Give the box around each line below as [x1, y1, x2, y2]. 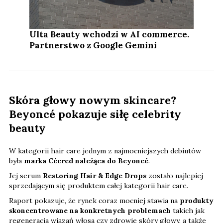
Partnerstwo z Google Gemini [29, 39, 157, 51]
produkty [180, 196, 214, 205]
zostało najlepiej [148, 171, 203, 180]
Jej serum [9, 171, 43, 180]
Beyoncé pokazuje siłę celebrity [9, 107, 181, 121]
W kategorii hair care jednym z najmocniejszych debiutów [9, 146, 201, 155]
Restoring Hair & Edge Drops [43, 171, 148, 180]
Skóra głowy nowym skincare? [9, 93, 176, 107]
